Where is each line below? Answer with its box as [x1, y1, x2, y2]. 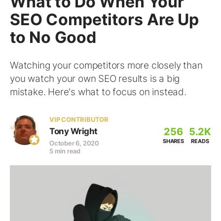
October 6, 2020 [49, 139, 99, 147]
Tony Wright [49, 126, 98, 136]
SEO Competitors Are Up [10, 10, 199, 29]
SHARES [162, 138, 184, 145]
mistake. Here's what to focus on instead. [10, 86, 186, 98]
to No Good [10, 28, 97, 47]
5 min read [49, 147, 80, 155]
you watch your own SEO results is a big [10, 73, 180, 84]
